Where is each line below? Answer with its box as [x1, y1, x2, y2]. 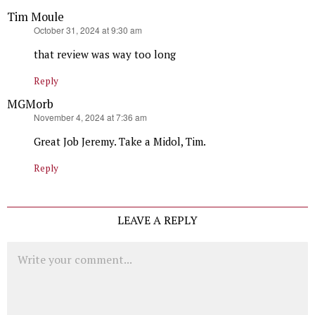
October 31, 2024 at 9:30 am [34, 24, 142, 37]
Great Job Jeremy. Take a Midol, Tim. [34, 134, 206, 149]
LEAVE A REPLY [117, 212, 198, 229]
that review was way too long [34, 47, 176, 62]
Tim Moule [7, 9, 64, 25]
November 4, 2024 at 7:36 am [34, 111, 147, 124]
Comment [6, 242, 53, 257]
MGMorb [7, 96, 53, 112]
